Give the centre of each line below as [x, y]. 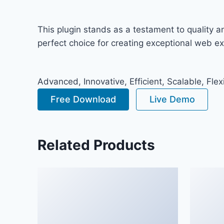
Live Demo [172, 99]
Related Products [96, 145]
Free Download [83, 99]
